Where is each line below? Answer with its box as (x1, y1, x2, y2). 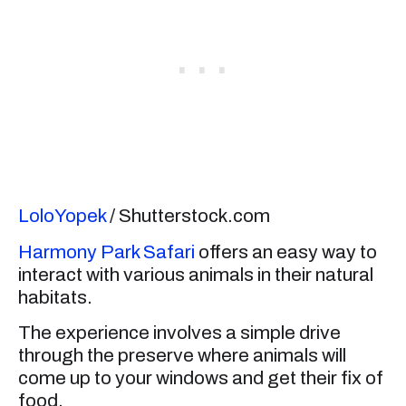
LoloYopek (18, 206, 106, 227)
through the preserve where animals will (18, 345, 346, 366)
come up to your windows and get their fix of (18, 368, 383, 389)
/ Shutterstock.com (106, 206, 270, 227)
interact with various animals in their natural (18, 264, 373, 285)
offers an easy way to (195, 241, 377, 262)
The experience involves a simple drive (18, 323, 341, 343)
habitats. (18, 286, 92, 307)
